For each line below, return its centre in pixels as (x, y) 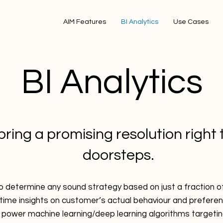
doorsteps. (118, 155)
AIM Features (85, 22)
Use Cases (191, 22)
